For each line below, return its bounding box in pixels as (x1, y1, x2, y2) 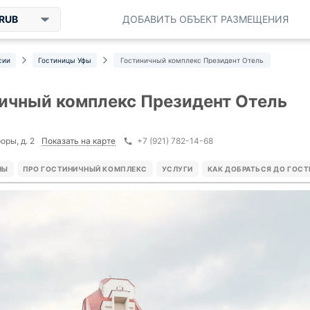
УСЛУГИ (161, 165, 193, 173)
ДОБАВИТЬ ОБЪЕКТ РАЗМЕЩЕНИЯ (122, 13, 289, 25)
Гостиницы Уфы (38, 56, 91, 64)
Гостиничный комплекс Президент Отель (120, 56, 264, 64)
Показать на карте (42, 135, 116, 146)
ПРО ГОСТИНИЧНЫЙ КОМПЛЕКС (22, 165, 147, 173)
